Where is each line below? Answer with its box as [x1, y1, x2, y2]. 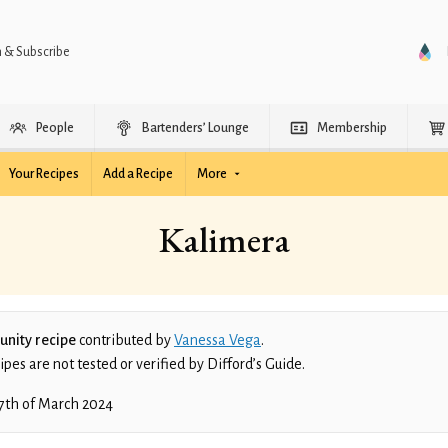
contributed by [76, 332, 174, 348]
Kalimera [158, 216, 290, 263]
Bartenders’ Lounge [142, 121, 249, 135]
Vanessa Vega [174, 332, 261, 348]
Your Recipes [9, 167, 79, 181]
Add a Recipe [103, 167, 173, 181]
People [36, 121, 74, 135]
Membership [317, 121, 387, 135]
